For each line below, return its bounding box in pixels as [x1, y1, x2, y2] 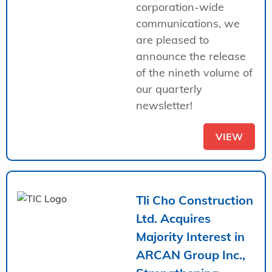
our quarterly [136, 81, 202, 96]
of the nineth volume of [136, 65, 253, 80]
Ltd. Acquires [136, 210, 211, 226]
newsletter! [136, 98, 192, 112]
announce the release [136, 49, 246, 63]
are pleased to [136, 32, 209, 47]
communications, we [136, 16, 240, 30]
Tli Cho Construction [136, 192, 253, 208]
